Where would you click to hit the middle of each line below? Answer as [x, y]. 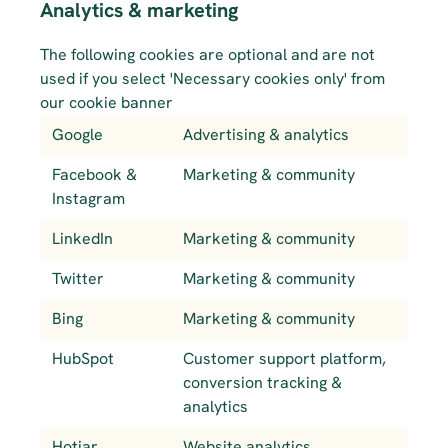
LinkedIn [82, 238]
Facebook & [94, 174]
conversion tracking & [262, 382]
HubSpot [83, 358]
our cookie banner [106, 102]
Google [77, 134]
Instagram [88, 198]
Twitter [78, 278]
